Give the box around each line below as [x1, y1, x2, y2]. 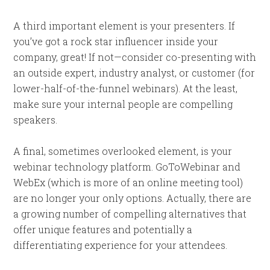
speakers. [13, 113, 58, 126]
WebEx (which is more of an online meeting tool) [13, 176, 243, 189]
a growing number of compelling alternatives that [13, 207, 247, 220]
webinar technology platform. [13, 160, 156, 173]
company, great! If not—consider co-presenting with [13, 51, 257, 63]
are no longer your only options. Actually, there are [13, 192, 252, 204]
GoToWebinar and [155, 160, 241, 173]
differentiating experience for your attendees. [13, 239, 228, 251]
